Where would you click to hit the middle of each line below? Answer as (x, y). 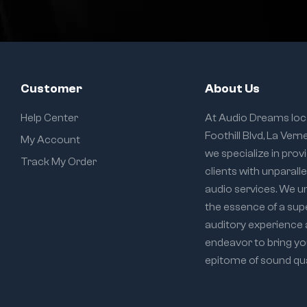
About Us (232, 89)
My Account (50, 140)
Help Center (49, 118)
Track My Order (59, 162)
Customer (51, 89)
